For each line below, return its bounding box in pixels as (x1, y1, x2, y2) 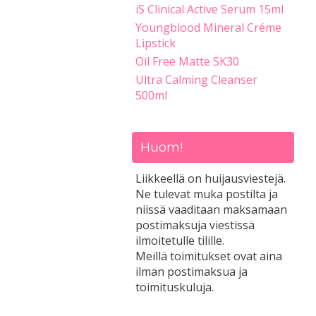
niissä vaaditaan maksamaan (135, 202, 287, 217)
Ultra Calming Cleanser (135, 72, 257, 87)
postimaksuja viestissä (135, 217, 255, 233)
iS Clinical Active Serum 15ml (135, 1, 284, 17)
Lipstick (135, 35, 176, 51)
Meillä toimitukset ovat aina (135, 248, 282, 264)
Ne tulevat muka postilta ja (135, 186, 278, 202)
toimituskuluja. (135, 279, 214, 295)
